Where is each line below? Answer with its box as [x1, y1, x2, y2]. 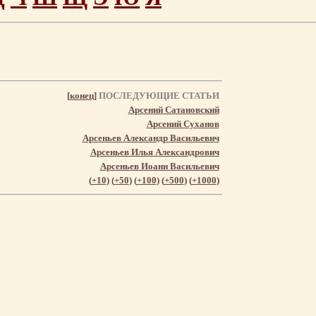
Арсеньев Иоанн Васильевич [99, 160, 219, 171]
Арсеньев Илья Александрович [90, 146, 219, 157]
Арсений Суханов [146, 118, 219, 129]
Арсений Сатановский [128, 104, 219, 115]
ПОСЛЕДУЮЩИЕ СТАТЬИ [96, 90, 219, 101]
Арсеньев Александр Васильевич [82, 132, 219, 143]
